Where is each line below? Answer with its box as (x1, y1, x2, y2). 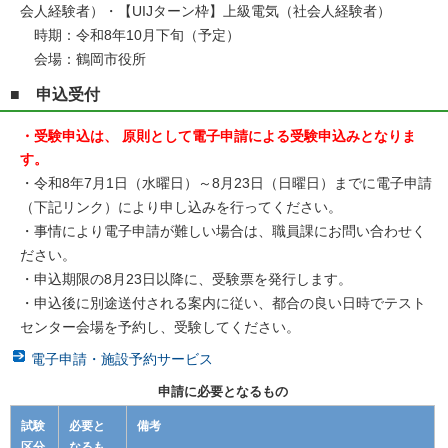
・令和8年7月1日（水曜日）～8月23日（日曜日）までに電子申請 (20, 174, 432, 191)
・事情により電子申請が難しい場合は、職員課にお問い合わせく (20, 222, 426, 239)
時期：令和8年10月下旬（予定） (20, 27, 240, 44)
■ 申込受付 (10, 85, 100, 104)
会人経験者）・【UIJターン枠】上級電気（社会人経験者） (20, 3, 391, 20)
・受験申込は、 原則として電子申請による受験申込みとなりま (20, 127, 416, 144)
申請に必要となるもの (157, 383, 288, 399)
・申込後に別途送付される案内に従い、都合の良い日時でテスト (20, 294, 426, 311)
